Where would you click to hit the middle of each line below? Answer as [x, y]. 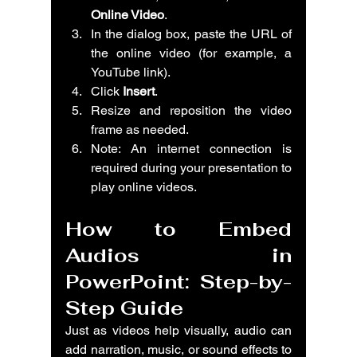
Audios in [178, 255]
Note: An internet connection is [191, 149]
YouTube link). [131, 72]
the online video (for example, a [191, 53]
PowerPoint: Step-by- [178, 282]
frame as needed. [140, 129]
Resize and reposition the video [191, 110]
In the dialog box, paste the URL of [191, 34]
